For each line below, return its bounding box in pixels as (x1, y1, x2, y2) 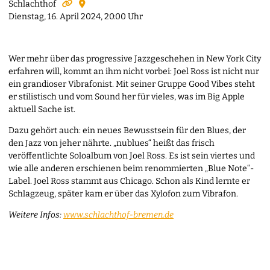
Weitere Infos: (8, 209, 63, 220)
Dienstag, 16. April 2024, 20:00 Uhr (8, 11, 143, 22)
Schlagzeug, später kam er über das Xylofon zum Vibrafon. (8, 188, 238, 199)
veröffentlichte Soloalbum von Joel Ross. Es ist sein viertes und (8, 150, 255, 161)
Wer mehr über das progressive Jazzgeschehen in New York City (8, 53, 261, 64)
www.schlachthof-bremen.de (63, 209, 174, 220)
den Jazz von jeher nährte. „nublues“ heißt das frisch (8, 137, 215, 148)
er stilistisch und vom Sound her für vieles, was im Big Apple (8, 91, 245, 102)
